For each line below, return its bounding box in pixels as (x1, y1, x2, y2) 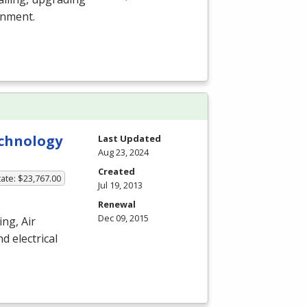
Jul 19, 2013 (98, 178, 143, 191)
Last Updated (98, 132, 161, 145)
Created (98, 164, 135, 177)
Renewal (98, 197, 136, 210)
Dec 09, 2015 (98, 211, 149, 224)
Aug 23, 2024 (98, 145, 149, 158)
